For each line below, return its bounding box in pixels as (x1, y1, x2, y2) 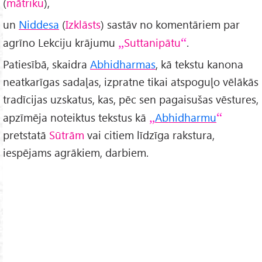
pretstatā (3, 127, 49, 143)
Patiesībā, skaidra (3, 57, 90, 72)
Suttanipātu (124, 35, 181, 50)
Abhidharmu (155, 110, 216, 125)
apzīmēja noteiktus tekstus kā (3, 110, 149, 125)
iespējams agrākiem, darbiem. (3, 145, 149, 160)
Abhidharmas (90, 57, 156, 72)
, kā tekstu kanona (156, 57, 243, 72)
